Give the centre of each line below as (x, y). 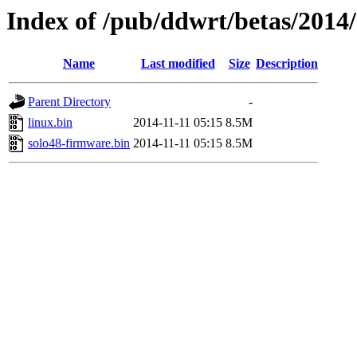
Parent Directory (69, 102)
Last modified (178, 64)
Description (287, 64)
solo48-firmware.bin (79, 143)
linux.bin (50, 123)
